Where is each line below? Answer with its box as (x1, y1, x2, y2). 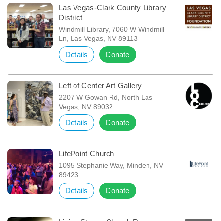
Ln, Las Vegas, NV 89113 (58, 35, 138, 43)
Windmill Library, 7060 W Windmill (58, 25, 164, 34)
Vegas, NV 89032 (58, 103, 113, 111)
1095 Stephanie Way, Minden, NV (58, 161, 163, 170)
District (58, 13, 83, 22)
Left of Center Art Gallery (58, 81, 142, 90)
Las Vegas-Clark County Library (58, 3, 166, 12)
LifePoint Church (58, 149, 114, 158)
